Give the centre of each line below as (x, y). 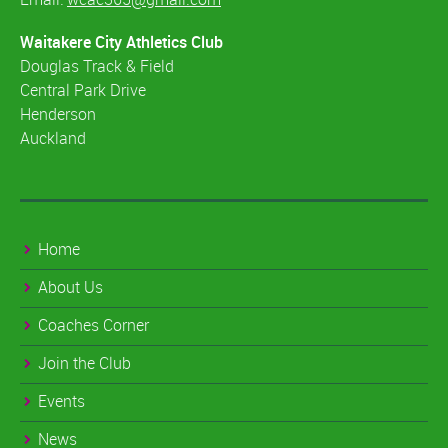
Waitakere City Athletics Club (121, 41)
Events (61, 400)
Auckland (53, 137)
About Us (70, 286)
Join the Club (84, 362)
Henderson (58, 113)
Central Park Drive (83, 89)
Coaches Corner (93, 324)
